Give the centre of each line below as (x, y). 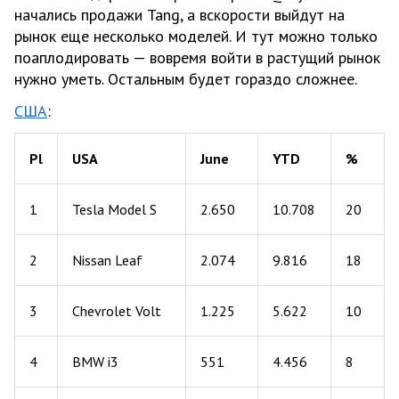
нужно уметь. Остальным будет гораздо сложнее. (186, 78)
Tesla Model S (114, 209)
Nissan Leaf (107, 260)
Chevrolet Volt (117, 310)
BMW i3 (95, 361)
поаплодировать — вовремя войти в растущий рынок (197, 57)
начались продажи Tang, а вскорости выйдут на (179, 14)
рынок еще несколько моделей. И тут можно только (196, 36)
